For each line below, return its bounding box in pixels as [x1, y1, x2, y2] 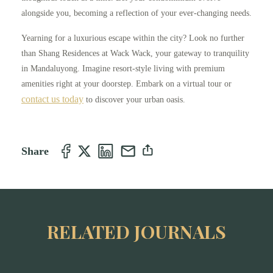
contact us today [21, 94, 83, 105]
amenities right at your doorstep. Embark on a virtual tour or [21, 79, 232, 89]
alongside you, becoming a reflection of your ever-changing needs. [21, 9, 252, 18]
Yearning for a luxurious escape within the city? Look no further [21, 34, 244, 43]
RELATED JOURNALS [47, 219, 226, 244]
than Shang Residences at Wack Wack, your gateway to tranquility [21, 49, 249, 58]
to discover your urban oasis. [83, 95, 185, 105]
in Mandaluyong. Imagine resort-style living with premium [21, 64, 225, 74]
